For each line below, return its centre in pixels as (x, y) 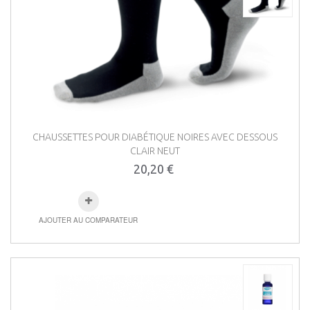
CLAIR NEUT (155, 151)
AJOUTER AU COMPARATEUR (88, 220)
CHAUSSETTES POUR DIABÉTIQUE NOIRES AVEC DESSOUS (155, 137)
